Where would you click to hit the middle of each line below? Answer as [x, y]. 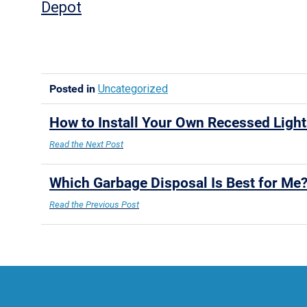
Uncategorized [133, 89]
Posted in [74, 89]
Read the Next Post [86, 144]
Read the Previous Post [94, 205]
